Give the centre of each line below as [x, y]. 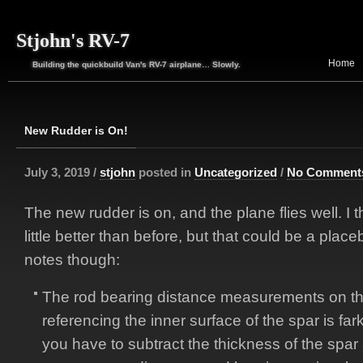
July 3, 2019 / [62, 172]
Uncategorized [236, 172]
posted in [165, 172]
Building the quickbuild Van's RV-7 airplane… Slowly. [137, 64]
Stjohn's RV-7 [73, 41]
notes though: [72, 260]
